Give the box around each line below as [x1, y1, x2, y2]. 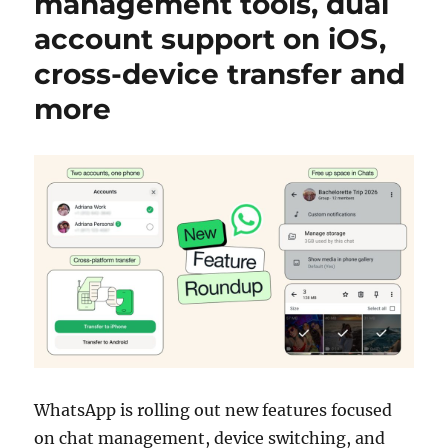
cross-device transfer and [34, 57, 406, 91]
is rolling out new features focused [116, 400, 393, 421]
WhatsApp [34, 400, 117, 421]
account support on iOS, [34, 22, 387, 56]
